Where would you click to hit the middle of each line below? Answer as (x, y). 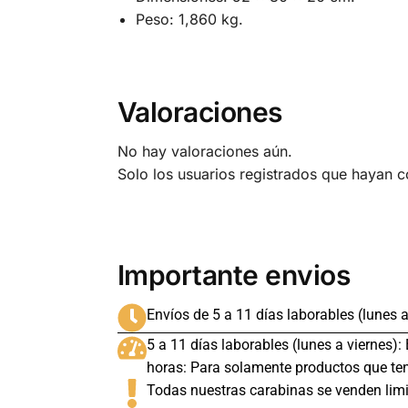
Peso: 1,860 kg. (189, 19)
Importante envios (234, 275)
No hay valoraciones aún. (204, 151)
